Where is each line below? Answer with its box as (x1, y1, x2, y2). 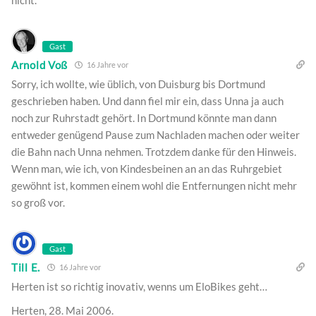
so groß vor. (11, 196, 65, 209)
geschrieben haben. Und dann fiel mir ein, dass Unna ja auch (11, 95, 284, 108)
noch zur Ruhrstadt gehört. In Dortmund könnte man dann (11, 111, 276, 125)
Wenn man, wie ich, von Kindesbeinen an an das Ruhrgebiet (11, 162, 282, 176)
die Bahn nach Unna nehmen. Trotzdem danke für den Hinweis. (11, 145, 296, 159)
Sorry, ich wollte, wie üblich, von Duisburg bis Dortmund (11, 78, 265, 91)
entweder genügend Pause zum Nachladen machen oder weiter (11, 128, 300, 142)
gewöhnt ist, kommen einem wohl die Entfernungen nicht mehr (11, 179, 297, 193)
